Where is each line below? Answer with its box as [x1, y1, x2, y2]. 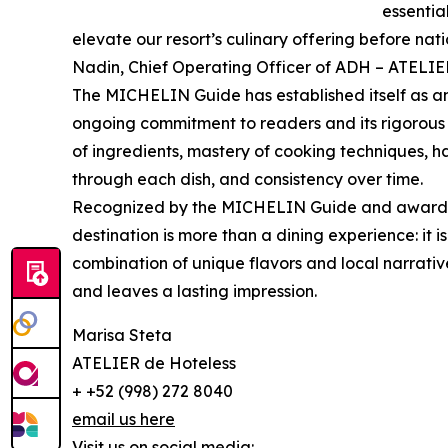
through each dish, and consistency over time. [72, 168, 423, 189]
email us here [72, 408, 175, 429]
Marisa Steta [72, 324, 172, 345]
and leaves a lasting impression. [72, 280, 317, 301]
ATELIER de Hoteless [72, 352, 236, 373]
